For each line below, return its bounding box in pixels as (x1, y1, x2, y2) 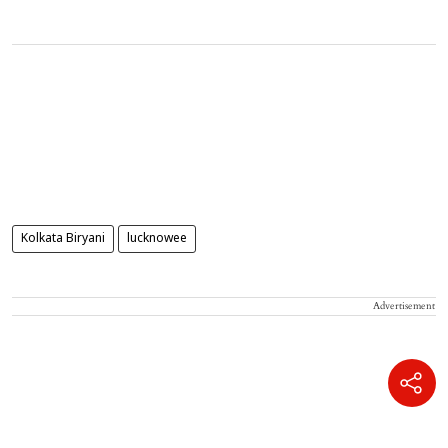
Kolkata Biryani (21, 232, 105, 247)
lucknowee (127, 232, 187, 247)
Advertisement (373, 299, 435, 314)
